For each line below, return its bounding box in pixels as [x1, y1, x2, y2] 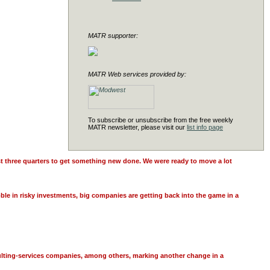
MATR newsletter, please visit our [88, 124, 187, 131]
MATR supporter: [88, 32, 138, 39]
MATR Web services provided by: [88, 71, 186, 78]
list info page [187, 124, 223, 131]
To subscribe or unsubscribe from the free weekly [88, 116, 233, 124]
